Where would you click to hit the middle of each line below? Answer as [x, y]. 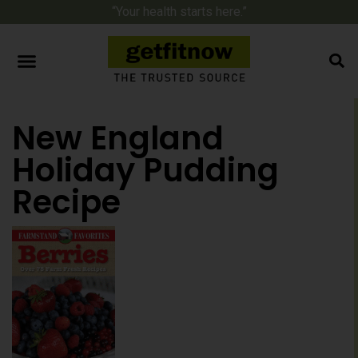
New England [118, 138]
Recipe [66, 202]
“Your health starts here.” [179, 12]
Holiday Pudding [145, 170]
